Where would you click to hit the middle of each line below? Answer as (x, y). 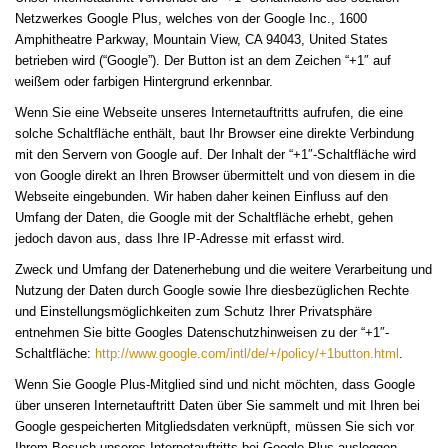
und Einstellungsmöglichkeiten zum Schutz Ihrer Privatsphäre (193, 312)
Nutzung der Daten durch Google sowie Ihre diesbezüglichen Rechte (212, 291)
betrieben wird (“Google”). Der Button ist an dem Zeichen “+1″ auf (203, 61)
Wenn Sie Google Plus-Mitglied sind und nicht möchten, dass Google (215, 385)
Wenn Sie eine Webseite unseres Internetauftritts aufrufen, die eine (209, 113)
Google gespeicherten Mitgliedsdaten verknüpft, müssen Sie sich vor (214, 427)
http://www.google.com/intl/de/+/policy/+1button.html (247, 354)
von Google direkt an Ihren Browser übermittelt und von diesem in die (215, 176)
